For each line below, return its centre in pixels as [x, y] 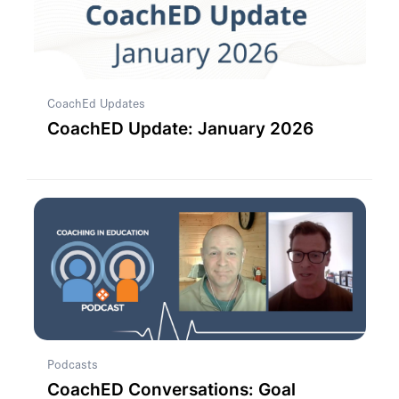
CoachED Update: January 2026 [180, 128]
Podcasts [72, 364]
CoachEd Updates [96, 103]
